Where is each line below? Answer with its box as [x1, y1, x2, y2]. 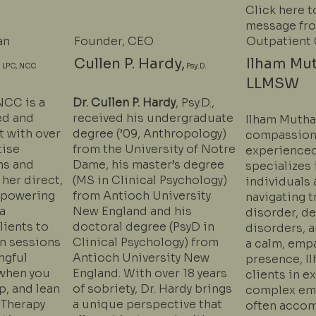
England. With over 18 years [73, 266, 228, 281]
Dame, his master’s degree [73, 157, 225, 173]
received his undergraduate [73, 111, 234, 126]
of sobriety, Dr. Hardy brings [73, 281, 233, 297]
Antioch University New [73, 250, 210, 266]
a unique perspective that [73, 297, 223, 312]
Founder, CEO [73, 33, 154, 49]
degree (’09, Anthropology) [73, 126, 227, 142]
